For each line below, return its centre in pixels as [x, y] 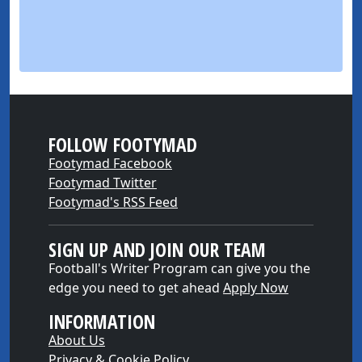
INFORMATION [102, 322]
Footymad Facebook [110, 164]
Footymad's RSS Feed [113, 202]
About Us [77, 341]
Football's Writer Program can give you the [179, 269]
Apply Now [256, 288]
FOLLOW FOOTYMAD [123, 145]
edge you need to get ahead [136, 288]
